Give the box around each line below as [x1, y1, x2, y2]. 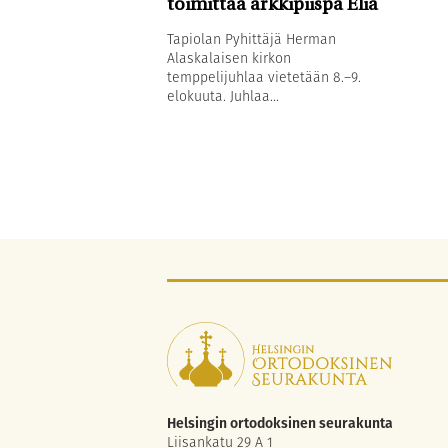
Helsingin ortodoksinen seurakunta [167, 413, 393, 434]
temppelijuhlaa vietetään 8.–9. [167, 66, 361, 87]
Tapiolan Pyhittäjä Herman [167, 28, 336, 49]
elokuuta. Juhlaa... [167, 85, 279, 106]
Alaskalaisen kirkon [167, 47, 291, 68]
